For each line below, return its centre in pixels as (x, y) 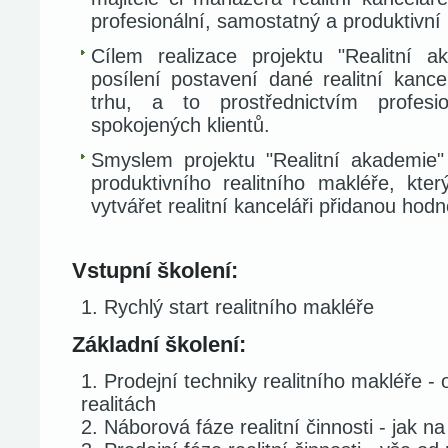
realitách (118, 404)
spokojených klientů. (180, 125)
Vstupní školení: (155, 270)
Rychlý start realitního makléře (239, 307)
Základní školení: (159, 344)
